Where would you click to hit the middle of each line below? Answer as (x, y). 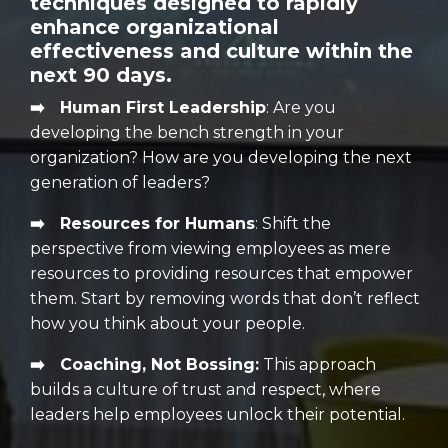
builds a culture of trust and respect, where (205, 390)
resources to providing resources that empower (221, 274)
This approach (319, 365)
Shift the (296, 224)
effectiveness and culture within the (221, 51)
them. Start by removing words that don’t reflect (225, 299)
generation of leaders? (120, 183)
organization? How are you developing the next (221, 158)
